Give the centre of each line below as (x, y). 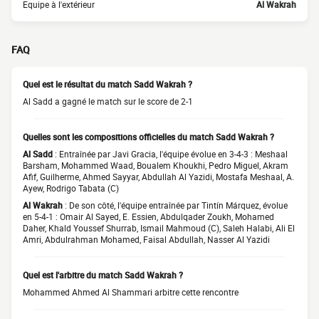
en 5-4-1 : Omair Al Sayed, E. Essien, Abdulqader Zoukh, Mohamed (148, 216)
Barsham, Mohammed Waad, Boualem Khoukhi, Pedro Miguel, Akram (156, 165)
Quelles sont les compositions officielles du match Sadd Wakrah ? (148, 137)
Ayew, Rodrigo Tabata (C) (71, 188)
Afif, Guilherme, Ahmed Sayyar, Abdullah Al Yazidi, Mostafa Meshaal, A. (158, 177)
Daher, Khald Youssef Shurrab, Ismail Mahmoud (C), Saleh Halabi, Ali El (159, 228)
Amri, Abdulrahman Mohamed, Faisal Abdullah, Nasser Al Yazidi (146, 239)
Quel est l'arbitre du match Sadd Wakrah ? (103, 275)
